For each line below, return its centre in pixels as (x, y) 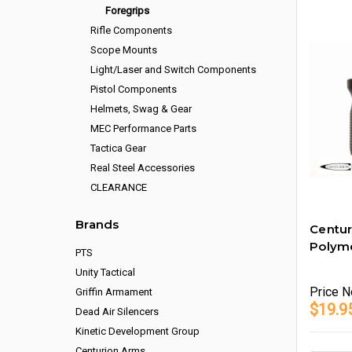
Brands (97, 224)
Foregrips (128, 11)
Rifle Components (132, 30)
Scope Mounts (124, 50)
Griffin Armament (114, 292)
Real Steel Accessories (143, 168)
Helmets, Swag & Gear (141, 109)
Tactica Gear (119, 148)
